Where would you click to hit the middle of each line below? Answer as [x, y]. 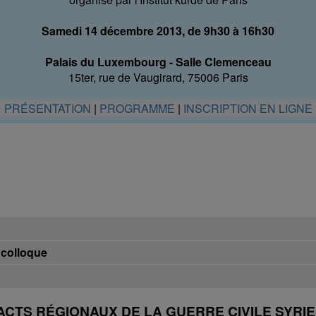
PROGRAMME [137, 109]
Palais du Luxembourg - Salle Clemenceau [158, 62]
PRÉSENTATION [47, 109]
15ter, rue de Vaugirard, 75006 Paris [158, 78]
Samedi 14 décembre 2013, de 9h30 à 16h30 [158, 31]
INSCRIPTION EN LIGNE [248, 109]
